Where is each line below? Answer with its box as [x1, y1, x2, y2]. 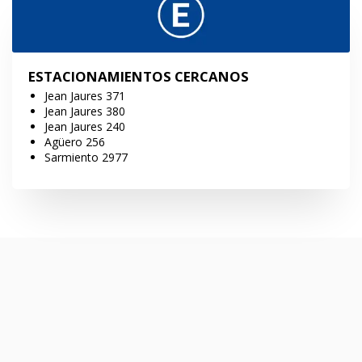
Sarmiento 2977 [44, 149, 128, 166]
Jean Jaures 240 [44, 119, 125, 135]
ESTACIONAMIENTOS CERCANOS [28, 67, 249, 86]
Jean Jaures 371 [44, 88, 125, 104]
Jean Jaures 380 [44, 103, 125, 120]
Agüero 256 [44, 134, 105, 150]
